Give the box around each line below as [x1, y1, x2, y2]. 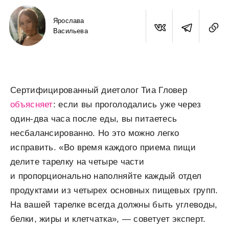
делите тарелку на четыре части [10, 157, 145, 167]
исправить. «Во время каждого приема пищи [10, 143, 196, 152]
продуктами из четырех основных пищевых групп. [10, 186, 218, 195]
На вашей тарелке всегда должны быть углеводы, [10, 200, 218, 210]
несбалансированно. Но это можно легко [10, 128, 179, 138]
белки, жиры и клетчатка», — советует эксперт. [10, 214, 206, 224]
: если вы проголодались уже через [53, 100, 201, 109]
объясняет [10, 100, 53, 109]
